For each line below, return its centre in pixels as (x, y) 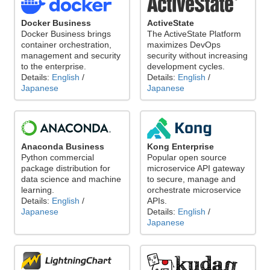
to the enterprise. (54, 67)
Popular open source (187, 158)
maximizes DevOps (184, 45)
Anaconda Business (63, 147)
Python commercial (58, 158)
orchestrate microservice (194, 190)
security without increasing (197, 56)
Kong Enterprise (181, 147)
